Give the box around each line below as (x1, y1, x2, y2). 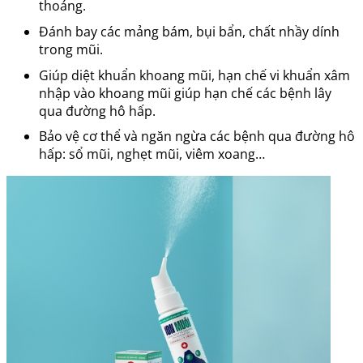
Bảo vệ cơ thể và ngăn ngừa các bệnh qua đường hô (39, 127, 355, 146)
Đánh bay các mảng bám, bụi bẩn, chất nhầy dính (39, 23, 340, 41)
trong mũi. (39, 41, 103, 59)
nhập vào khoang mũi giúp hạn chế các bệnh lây (39, 83, 331, 102)
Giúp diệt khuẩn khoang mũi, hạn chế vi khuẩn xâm (39, 66, 350, 84)
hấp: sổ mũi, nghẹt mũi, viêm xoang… (39, 145, 265, 164)
